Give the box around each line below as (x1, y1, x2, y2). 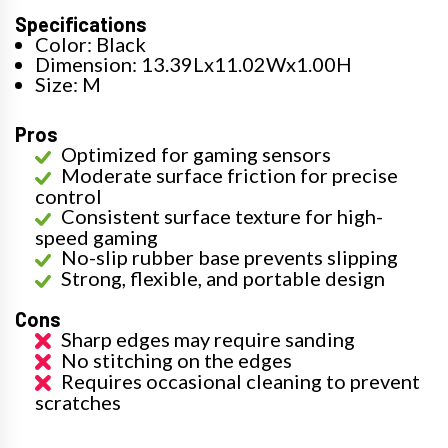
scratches (35, 390, 121, 414)
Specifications (15, 12, 147, 36)
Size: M (35, 72, 101, 96)
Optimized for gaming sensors (61, 142, 331, 166)
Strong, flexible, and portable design (61, 266, 385, 290)
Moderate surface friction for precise (61, 163, 398, 187)
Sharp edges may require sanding (61, 327, 355, 351)
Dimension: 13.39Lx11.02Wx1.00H (35, 52, 352, 76)
